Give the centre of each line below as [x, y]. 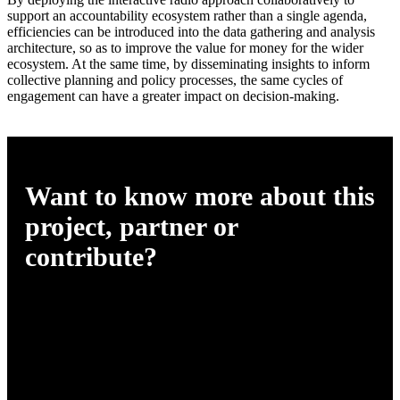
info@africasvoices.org [130, 350]
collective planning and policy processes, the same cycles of [175, 79]
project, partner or [131, 226]
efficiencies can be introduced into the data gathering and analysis [191, 31]
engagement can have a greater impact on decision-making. [173, 96]
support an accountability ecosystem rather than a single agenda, [187, 15]
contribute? [91, 256]
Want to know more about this [200, 196]
